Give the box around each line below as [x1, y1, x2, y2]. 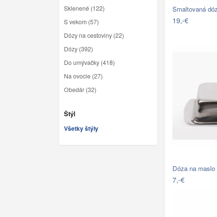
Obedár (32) [64, 85, 96, 94]
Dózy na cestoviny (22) [64, 31, 124, 40]
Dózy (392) [64, 45, 93, 54]
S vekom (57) [64, 17, 99, 27]
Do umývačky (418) [64, 58, 115, 67]
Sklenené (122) [64, 4, 105, 13]
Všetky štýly [64, 124, 98, 133]
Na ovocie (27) [64, 72, 103, 81]
